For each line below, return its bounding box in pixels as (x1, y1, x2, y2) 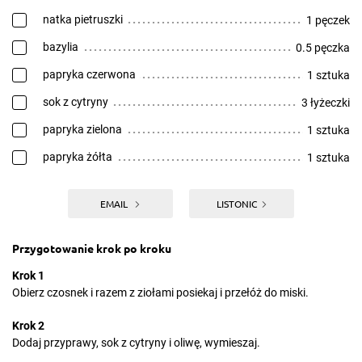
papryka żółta (43, 150, 112, 163)
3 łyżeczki (301, 96, 350, 109)
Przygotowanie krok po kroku (12, 241, 171, 255)
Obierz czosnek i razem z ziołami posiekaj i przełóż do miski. (12, 286, 309, 299)
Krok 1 (12, 269, 44, 282)
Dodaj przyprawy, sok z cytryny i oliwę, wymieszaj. (12, 336, 260, 349)
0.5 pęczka (296, 41, 350, 54)
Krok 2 (12, 319, 44, 332)
